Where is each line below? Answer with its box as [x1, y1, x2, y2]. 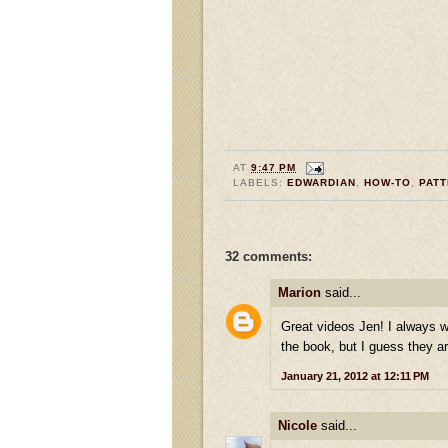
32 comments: [225, 248, 312, 264]
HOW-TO [364, 177, 412, 188]
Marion [278, 284, 321, 300]
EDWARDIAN [287, 177, 357, 188]
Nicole [278, 418, 317, 434]
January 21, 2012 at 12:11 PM [281, 370, 429, 383]
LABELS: [233, 177, 288, 188]
